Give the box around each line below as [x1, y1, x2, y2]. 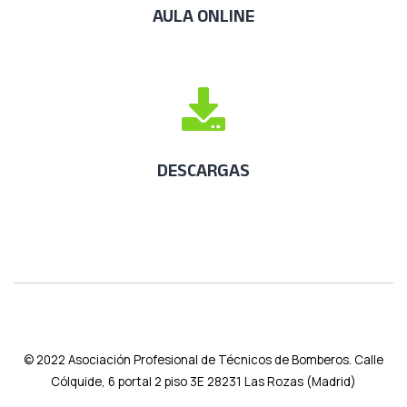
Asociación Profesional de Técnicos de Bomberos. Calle [68, 351, 383, 368]
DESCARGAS [157, 159, 250, 180]
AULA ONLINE [153, 5, 254, 25]
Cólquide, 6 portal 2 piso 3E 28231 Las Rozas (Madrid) [51, 372, 356, 390]
